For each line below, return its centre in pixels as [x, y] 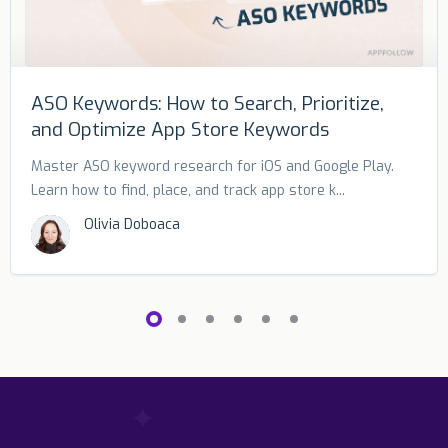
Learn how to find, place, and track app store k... [188, 191]
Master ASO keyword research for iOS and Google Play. [212, 167]
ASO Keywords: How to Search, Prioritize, [207, 104]
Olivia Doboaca [132, 225]
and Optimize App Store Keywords [180, 130]
